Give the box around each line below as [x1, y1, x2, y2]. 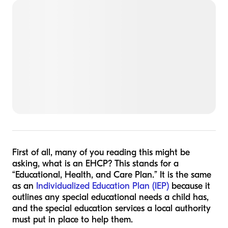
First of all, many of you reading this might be [12, 147, 190, 158]
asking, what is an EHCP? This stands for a [12, 158, 179, 169]
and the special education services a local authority [12, 203, 211, 214]
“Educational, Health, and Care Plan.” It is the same [12, 169, 211, 180]
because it [169, 181, 210, 191]
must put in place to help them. [12, 214, 133, 225]
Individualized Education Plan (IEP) [36, 181, 169, 191]
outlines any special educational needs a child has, [12, 192, 209, 203]
